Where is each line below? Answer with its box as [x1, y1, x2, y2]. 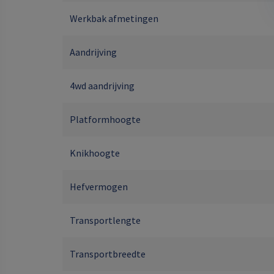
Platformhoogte [70, 113, 141, 125]
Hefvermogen [70, 180, 128, 193]
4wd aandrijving [70, 80, 135, 92]
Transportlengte [70, 214, 141, 226]
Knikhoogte [70, 147, 120, 159]
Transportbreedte [70, 248, 146, 260]
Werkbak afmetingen [70, 12, 158, 24]
